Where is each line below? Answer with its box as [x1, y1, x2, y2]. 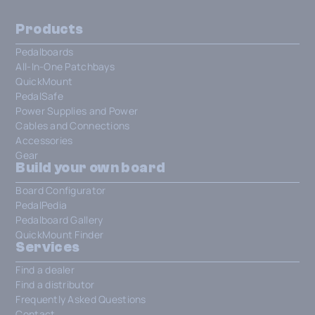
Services [15, 238, 80, 255]
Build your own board [15, 159, 166, 176]
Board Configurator [15, 183, 106, 197]
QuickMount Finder [15, 227, 104, 241]
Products [15, 20, 84, 37]
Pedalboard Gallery [15, 212, 103, 226]
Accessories [15, 133, 73, 147]
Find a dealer [15, 262, 75, 276]
